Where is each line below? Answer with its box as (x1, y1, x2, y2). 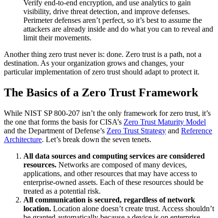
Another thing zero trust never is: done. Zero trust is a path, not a (4, 50, 201, 59)
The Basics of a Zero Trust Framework (4, 86, 198, 99)
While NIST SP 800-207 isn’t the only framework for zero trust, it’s (4, 109, 211, 118)
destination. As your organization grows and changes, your (4, 59, 184, 68)
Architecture (4, 135, 42, 144)
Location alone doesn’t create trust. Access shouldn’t (51, 204, 214, 213)
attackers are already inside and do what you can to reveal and (23, 25, 213, 34)
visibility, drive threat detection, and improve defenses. (23, 7, 190, 16)
